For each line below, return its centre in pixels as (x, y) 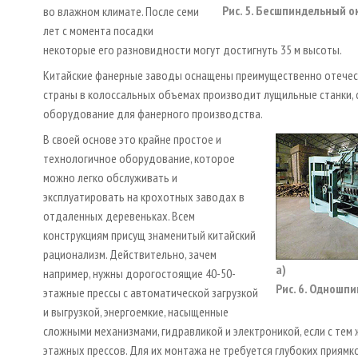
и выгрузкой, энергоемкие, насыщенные (136, 311)
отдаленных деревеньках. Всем (119, 215)
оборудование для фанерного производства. (153, 113)
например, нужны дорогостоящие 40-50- (139, 273)
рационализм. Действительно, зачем (130, 254)
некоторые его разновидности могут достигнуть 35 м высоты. (193, 49)
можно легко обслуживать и (110, 177)
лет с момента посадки (98, 30)
